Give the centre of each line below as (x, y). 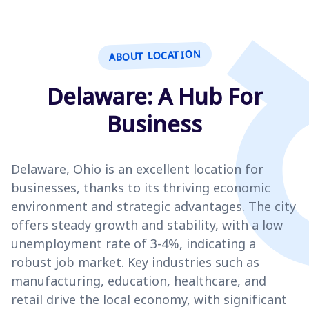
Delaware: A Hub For (154, 97)
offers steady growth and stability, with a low (147, 225)
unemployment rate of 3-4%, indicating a (133, 244)
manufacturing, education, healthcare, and (139, 281)
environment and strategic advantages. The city (153, 207)
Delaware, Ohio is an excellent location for (137, 169)
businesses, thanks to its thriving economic (141, 188)
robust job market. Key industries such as (135, 262)
